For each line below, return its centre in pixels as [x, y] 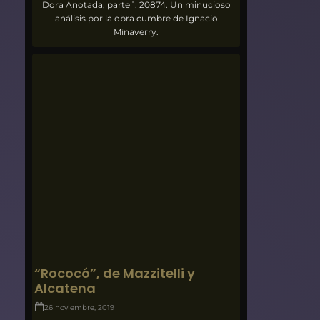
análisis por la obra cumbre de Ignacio [136, 18]
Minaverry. [136, 31]
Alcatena [65, 288]
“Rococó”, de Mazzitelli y [115, 273]
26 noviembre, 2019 [80, 307]
